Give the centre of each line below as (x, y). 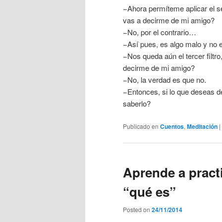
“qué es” (149, 192)
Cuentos (172, 126)
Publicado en (141, 126)
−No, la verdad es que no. (165, 80)
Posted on (137, 210)
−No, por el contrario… (160, 32)
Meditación (202, 126)
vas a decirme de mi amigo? (169, 20)
